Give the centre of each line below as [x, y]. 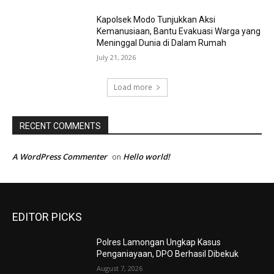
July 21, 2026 [117, 57]
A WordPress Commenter [60, 157]
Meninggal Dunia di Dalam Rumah [162, 43]
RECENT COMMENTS [60, 126]
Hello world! [146, 157]
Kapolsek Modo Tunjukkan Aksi [156, 19]
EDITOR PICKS [47, 217]
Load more [133, 87]
